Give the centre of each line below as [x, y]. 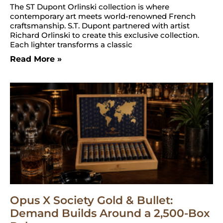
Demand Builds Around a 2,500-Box [110, 213]
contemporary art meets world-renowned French [103, 16]
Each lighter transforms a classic [71, 44]
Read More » [36, 59]
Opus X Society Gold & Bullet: [91, 200]
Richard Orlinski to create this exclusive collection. [105, 35]
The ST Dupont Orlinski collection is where [90, 6]
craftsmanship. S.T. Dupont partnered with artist [100, 25]
